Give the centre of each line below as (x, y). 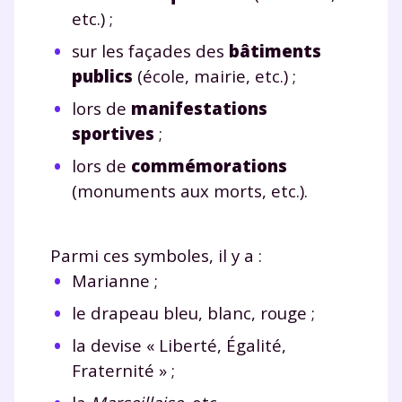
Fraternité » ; (123, 370)
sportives (113, 133)
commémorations (209, 165)
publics (102, 75)
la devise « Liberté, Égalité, (179, 345)
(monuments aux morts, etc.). (190, 190)
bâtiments (275, 50)
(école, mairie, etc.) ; (214, 75)
